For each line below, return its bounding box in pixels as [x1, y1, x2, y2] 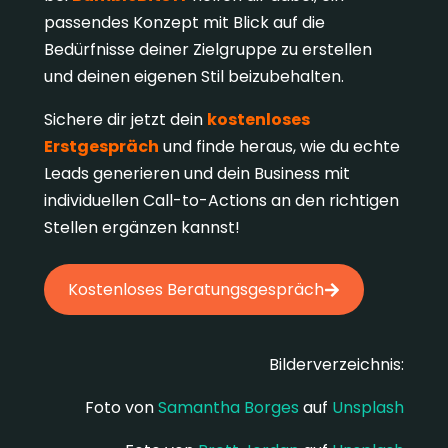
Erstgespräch [43, 134, 159, 158]
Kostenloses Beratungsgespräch [67, 278, 324, 302]
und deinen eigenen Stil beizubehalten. [43, 64, 344, 88]
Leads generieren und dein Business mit [43, 161, 350, 185]
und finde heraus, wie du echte [158, 134, 400, 158]
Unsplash [332, 396, 405, 420]
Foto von [85, 396, 159, 420]
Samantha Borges [158, 396, 300, 420]
